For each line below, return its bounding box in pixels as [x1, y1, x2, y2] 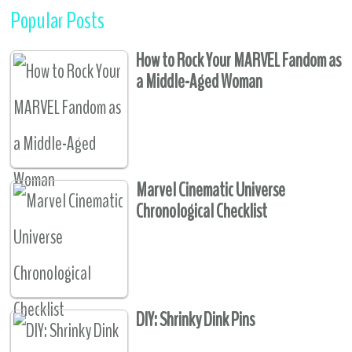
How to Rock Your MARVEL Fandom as [136, 47, 342, 75]
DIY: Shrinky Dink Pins [136, 306, 255, 334]
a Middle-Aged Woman [136, 68, 263, 96]
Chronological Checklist [136, 198, 268, 225]
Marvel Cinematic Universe [136, 177, 286, 204]
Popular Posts [10, 5, 105, 38]
